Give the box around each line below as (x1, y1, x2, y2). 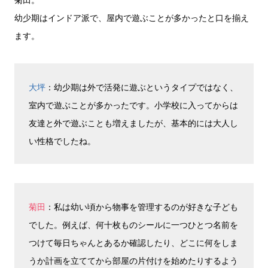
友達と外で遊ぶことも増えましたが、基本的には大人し (29, 117, 238, 129)
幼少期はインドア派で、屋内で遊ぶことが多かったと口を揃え (14, 11, 249, 23)
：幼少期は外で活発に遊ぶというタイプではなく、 (45, 81, 238, 93)
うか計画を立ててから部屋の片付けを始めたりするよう (29, 254, 238, 266)
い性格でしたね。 (29, 135, 96, 147)
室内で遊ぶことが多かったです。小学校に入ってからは (29, 99, 238, 111)
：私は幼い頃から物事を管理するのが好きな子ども (45, 200, 238, 212)
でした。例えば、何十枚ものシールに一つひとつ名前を (29, 218, 238, 230)
